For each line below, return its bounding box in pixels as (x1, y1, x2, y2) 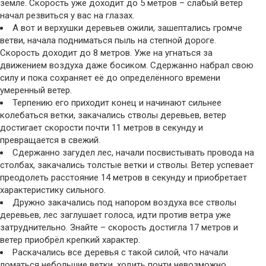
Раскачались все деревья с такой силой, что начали (12, 247, 228, 258)
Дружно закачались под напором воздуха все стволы (12, 197, 236, 208)
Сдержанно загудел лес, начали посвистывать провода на (12, 147, 254, 159)
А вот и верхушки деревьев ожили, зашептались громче (12, 23, 242, 34)
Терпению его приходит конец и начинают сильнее (12, 97, 221, 109)
